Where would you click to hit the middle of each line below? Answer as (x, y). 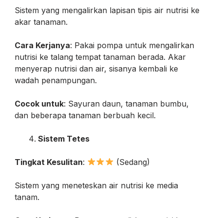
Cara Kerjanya (42, 45)
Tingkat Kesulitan (49, 162)
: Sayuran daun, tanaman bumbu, (126, 103)
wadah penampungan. (56, 80)
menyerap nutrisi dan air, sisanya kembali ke (96, 68)
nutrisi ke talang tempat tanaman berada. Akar (100, 57)
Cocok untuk (39, 103)
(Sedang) (132, 162)
